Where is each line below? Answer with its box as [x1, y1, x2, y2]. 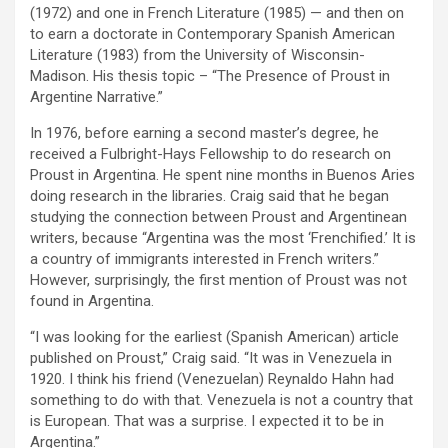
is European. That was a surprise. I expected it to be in [30, 412, 384, 431]
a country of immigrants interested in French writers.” [30, 250, 379, 269]
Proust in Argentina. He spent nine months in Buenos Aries [30, 166, 415, 185]
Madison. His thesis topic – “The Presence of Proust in [30, 67, 390, 86]
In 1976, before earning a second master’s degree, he [30, 124, 379, 143]
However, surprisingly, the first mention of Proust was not [30, 271, 407, 290]
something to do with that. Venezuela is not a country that [30, 391, 413, 410]
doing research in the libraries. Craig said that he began [30, 187, 389, 206]
